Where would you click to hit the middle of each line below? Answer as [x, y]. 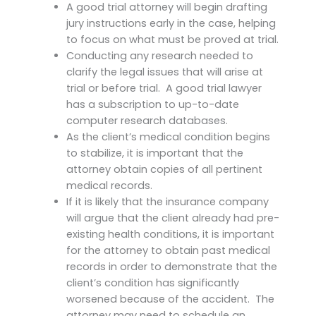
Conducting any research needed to [159, 55]
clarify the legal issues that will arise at [164, 72]
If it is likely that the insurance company [167, 201]
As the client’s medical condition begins [168, 136]
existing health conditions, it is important [170, 234]
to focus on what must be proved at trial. [172, 39]
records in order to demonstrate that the [171, 266]
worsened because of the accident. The [170, 299]
